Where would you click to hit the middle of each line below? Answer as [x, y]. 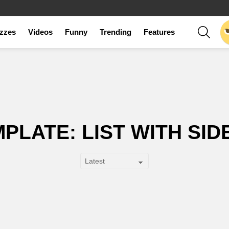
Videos [40, 32]
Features [159, 32]
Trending [116, 32]
